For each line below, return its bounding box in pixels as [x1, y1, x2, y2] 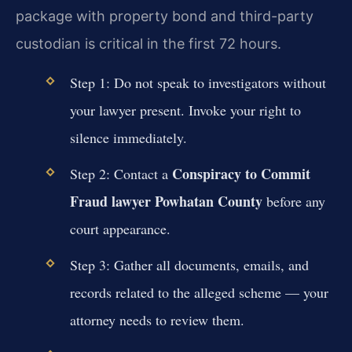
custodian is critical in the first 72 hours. [16, 35, 281, 53]
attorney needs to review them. [69, 310, 244, 330]
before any [262, 191, 325, 211]
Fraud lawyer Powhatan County [69, 190, 262, 211]
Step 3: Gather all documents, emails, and [69, 255, 309, 275]
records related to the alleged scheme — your [69, 283, 328, 302]
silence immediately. [69, 127, 187, 147]
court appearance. [69, 218, 170, 238]
